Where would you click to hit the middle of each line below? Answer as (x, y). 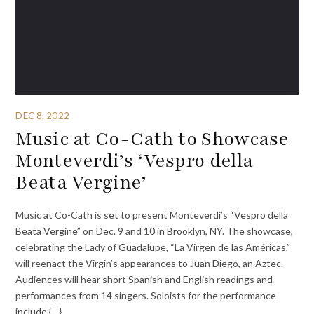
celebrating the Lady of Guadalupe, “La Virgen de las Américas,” (153, 247)
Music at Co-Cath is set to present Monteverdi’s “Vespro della (152, 215)
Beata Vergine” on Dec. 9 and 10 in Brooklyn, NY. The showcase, (155, 231)
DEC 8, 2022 (42, 115)
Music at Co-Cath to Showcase (152, 138)
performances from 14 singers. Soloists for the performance (146, 296)
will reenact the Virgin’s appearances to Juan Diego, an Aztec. (150, 264)
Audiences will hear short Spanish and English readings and (144, 280)
